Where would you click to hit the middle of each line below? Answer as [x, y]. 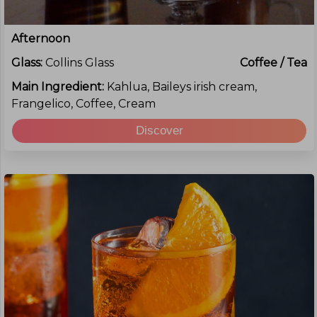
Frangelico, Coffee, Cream [83, 104]
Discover [159, 131]
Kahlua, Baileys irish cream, [182, 87]
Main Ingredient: [59, 87]
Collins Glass [80, 63]
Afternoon [41, 39]
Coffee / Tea [273, 63]
